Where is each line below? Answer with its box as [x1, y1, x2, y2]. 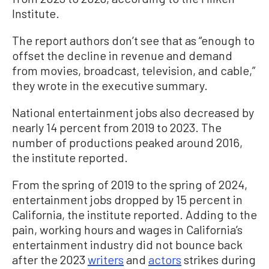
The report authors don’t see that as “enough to [12, 32, 255, 47]
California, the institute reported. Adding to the [12, 207, 257, 222]
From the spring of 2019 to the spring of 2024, [12, 177, 247, 192]
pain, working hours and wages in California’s [12, 222, 243, 237]
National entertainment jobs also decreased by [12, 104, 254, 119]
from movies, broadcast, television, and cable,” [12, 62, 255, 77]
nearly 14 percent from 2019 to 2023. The [12, 119, 222, 134]
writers [88, 252, 124, 267]
